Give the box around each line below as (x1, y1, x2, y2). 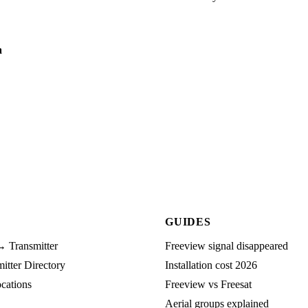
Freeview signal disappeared (165, 239, 288, 252)
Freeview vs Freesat (165, 278, 252, 290)
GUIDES (165, 215, 211, 228)
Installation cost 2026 (165, 258, 257, 271)
